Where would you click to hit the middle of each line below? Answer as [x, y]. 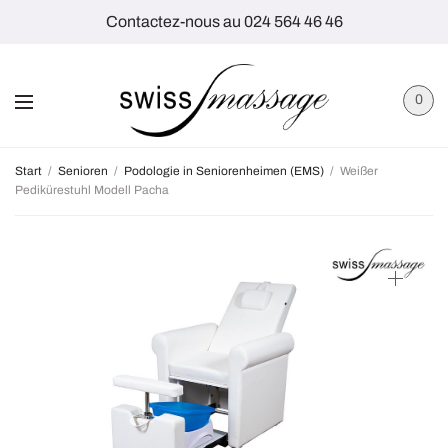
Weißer [357, 170]
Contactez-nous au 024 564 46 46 [224, 21]
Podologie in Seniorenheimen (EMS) [224, 170]
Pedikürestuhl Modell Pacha [92, 189]
